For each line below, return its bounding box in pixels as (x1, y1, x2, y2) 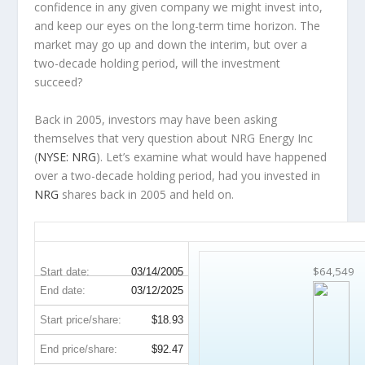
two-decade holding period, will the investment (34, 55, 281, 72)
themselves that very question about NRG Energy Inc (34, 130, 314, 146)
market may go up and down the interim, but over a (34, 37, 308, 53)
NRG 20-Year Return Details (50, 223, 197, 240)
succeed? (34, 74, 83, 90)
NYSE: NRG (37, 148, 97, 165)
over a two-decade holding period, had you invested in (34, 167, 321, 183)
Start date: (40, 265, 90, 278)
